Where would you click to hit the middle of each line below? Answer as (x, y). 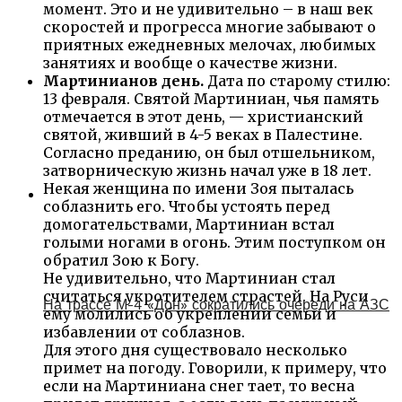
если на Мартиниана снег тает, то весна (199, 385)
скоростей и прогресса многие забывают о (210, 26)
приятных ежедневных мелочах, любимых (210, 44)
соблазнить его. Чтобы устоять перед (187, 206)
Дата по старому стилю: (297, 80)
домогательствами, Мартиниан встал (189, 224)
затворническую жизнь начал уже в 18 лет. (207, 170)
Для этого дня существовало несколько (195, 350)
